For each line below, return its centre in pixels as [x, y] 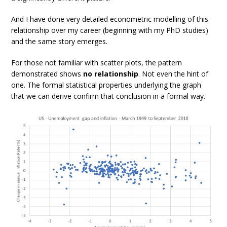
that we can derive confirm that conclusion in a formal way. [108, 96]
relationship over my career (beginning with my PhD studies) [110, 30]
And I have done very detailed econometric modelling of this [110, 19]
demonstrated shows [47, 74]
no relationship [111, 74]
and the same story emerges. [60, 42]
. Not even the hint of [174, 74]
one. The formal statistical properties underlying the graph [106, 85]
